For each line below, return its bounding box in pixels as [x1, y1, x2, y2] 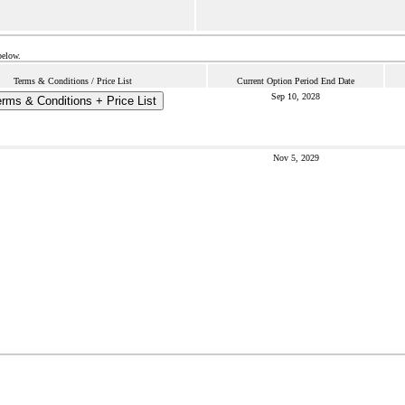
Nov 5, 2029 [272, 153, 319, 163]
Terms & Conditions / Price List [13, 76, 132, 86]
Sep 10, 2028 [271, 91, 320, 101]
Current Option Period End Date [237, 76, 354, 86]
